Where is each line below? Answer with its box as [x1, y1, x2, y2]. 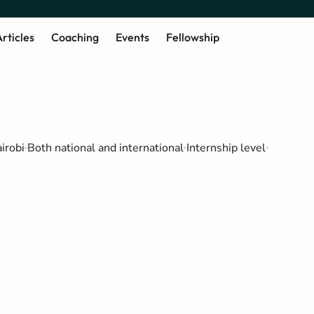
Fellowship [165, 29, 219, 44]
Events [115, 29, 149, 44]
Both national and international [27, 140, 184, 156]
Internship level [186, 140, 266, 156]
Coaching [50, 29, 99, 44]
